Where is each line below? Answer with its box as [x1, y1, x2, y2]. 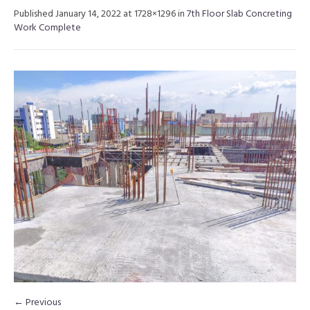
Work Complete [14, 20, 81, 36]
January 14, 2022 [55, 6, 121, 22]
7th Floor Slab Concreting [187, 6, 292, 22]
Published [14, 6, 55, 22]
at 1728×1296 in [121, 6, 187, 22]
